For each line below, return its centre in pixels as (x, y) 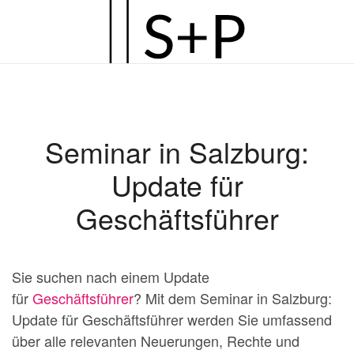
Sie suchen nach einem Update (111, 277)
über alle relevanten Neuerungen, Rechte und (156, 341)
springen (63, 88)
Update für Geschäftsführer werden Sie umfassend (172, 319)
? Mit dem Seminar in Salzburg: (233, 298)
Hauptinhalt (72, 67)
